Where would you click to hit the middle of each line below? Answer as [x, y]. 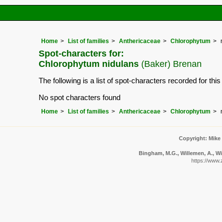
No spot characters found [80, 98]
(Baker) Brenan [170, 64]
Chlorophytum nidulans [89, 64]
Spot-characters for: [81, 54]
